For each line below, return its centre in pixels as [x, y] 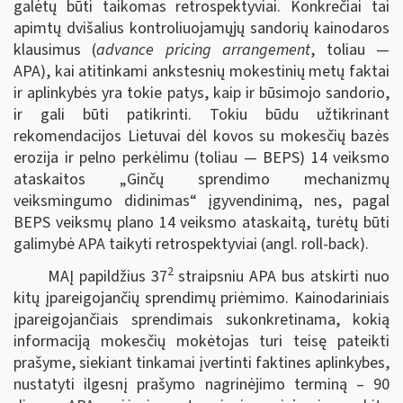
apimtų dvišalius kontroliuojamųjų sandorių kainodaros [201, 28]
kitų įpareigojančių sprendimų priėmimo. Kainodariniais [201, 298]
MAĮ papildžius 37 [107, 276]
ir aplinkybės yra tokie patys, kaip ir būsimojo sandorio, [201, 93]
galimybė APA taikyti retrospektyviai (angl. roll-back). [191, 244]
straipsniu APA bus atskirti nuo [282, 276]
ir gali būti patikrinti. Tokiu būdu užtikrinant [201, 115]
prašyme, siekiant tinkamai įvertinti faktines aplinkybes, [201, 363]
